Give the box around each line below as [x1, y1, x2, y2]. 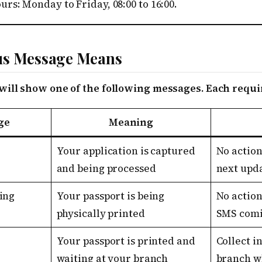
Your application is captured [56, 144, 195, 158]
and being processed [56, 161, 156, 176]
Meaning [108, 115, 154, 130]
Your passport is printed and [56, 234, 195, 249]
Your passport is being [56, 189, 165, 204]
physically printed [56, 206, 145, 221]
